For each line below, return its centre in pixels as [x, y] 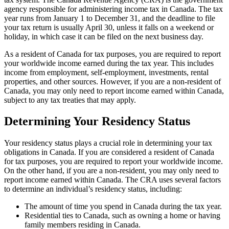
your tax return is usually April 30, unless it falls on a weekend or [109, 27]
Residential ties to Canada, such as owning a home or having [122, 216]
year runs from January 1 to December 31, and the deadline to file [110, 18]
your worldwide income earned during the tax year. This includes [109, 63]
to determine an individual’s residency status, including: [93, 189]
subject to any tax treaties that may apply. [70, 100]
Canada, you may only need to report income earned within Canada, [114, 90]
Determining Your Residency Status [97, 121]
